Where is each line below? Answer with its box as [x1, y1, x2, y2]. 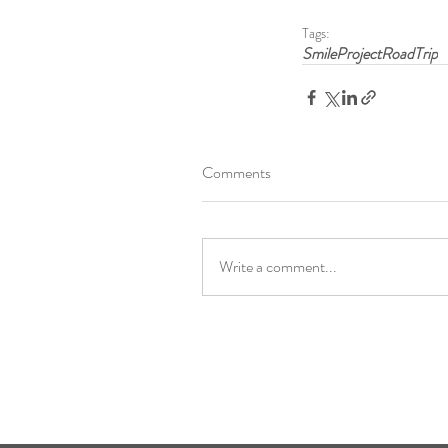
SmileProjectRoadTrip [302, 41, 438, 65]
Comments [202, 160, 271, 184]
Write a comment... [219, 254, 337, 278]
